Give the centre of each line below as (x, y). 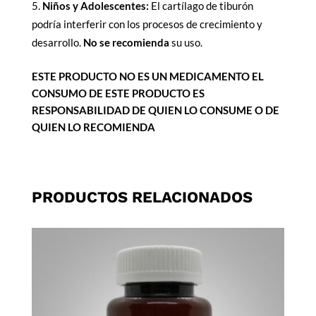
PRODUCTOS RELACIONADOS (142, 197)
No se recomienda (126, 43)
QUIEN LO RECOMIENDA (93, 127)
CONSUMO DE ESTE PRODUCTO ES (118, 93)
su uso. (186, 43)
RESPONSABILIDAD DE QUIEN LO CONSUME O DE (155, 110)
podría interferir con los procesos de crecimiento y (147, 24)
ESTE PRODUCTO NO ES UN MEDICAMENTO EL (147, 77)
